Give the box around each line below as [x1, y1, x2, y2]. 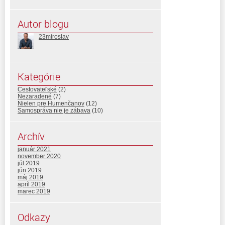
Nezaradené [18, 92, 52, 100]
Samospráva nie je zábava [18, 106, 90, 114]
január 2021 [18, 145, 51, 153]
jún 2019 [18, 166, 42, 174]
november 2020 [18, 152, 61, 160]
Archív [18, 129, 45, 143]
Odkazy [18, 210, 50, 224]
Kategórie [18, 69, 60, 83]
